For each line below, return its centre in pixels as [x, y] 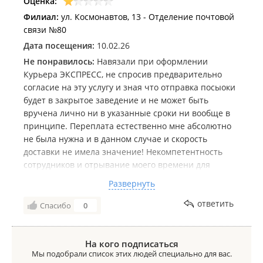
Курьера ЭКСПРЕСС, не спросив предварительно [123, 74]
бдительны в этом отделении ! [85, 216]
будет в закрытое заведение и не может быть [116, 100]
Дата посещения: [59, 45]
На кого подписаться [131, 244]
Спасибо [55, 205]
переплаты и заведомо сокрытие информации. [119, 190]
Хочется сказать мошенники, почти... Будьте [114, 203]
